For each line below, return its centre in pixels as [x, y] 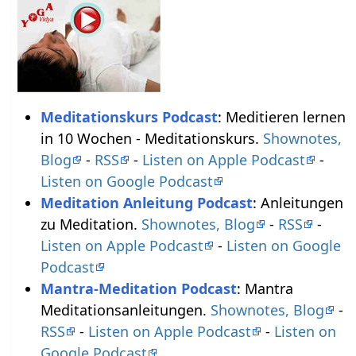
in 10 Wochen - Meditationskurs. [151, 138]
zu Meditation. [91, 224]
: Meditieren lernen [281, 116]
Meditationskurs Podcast [129, 116]
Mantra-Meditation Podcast [138, 288]
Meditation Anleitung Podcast [146, 202]
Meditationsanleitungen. [125, 310]
